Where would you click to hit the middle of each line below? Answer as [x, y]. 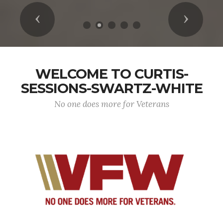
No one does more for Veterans [111, 104]
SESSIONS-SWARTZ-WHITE [111, 88]
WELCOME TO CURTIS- [111, 74]
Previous [57, 19]
